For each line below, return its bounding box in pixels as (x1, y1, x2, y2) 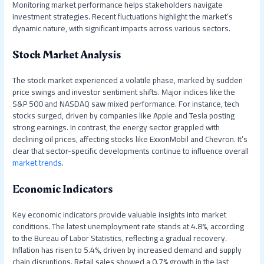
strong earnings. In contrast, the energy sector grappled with (12, 119, 220, 135)
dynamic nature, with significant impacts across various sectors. (12, 21, 231, 37)
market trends (12, 154, 62, 170)
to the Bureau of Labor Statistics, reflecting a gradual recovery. (12, 230, 227, 246)
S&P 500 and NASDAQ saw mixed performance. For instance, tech (12, 95, 240, 111)
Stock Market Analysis (12, 45, 121, 64)
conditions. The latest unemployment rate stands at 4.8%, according (12, 218, 245, 234)
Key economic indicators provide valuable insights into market (12, 206, 227, 222)
